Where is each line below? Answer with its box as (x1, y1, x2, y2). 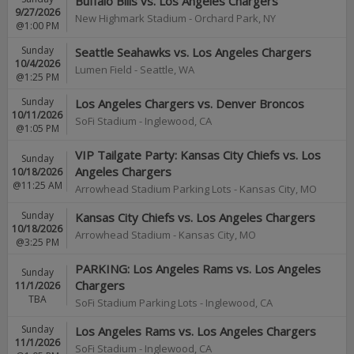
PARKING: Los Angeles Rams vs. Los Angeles (75, 261, 321, 277)
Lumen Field (75, 62, 132, 77)
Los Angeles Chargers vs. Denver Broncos (75, 96, 304, 111)
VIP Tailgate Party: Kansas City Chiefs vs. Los (75, 147, 321, 163)
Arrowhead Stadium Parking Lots (75, 182, 232, 196)
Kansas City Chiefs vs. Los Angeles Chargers (75, 209, 315, 225)
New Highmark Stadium (75, 11, 186, 25)
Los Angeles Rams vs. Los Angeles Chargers (75, 323, 316, 339)
